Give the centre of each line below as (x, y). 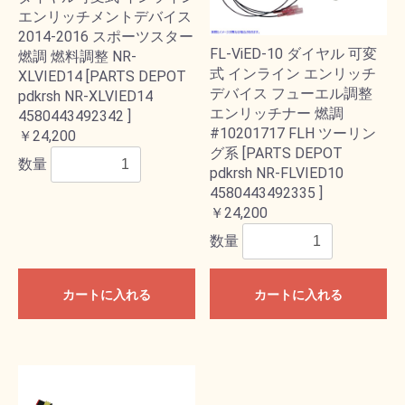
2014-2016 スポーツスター (106, 37)
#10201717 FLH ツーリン (293, 134)
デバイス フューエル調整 (291, 94)
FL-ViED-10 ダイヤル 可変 (293, 54)
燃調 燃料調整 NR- (77, 57)
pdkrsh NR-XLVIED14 (85, 97)
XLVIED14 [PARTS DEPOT (102, 77)
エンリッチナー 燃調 (277, 114)
